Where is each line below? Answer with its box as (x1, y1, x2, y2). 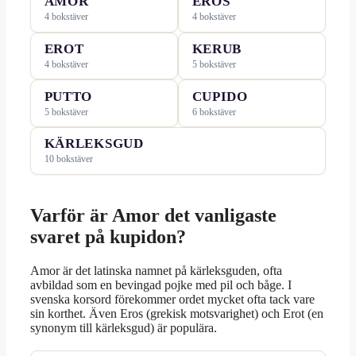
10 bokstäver (44, 153, 93, 165)
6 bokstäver (192, 106, 236, 118)
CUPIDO (192, 88, 248, 104)
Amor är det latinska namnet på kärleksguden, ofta (30, 264, 282, 278)
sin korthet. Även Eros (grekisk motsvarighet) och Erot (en (30, 307, 323, 321)
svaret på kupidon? (30, 226, 186, 248)
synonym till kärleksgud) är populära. (30, 321, 217, 335)
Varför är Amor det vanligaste (30, 205, 277, 226)
